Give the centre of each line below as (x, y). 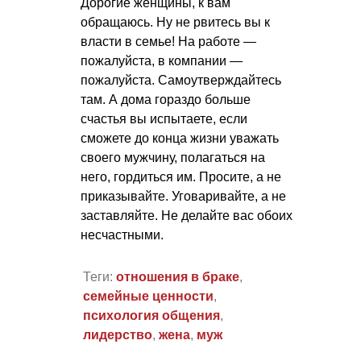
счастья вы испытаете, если (164, 118)
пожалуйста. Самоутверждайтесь (181, 80)
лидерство (117, 335)
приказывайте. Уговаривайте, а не (183, 196)
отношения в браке (177, 277)
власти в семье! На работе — (168, 41)
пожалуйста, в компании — (162, 60)
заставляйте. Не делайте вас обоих (187, 215)
